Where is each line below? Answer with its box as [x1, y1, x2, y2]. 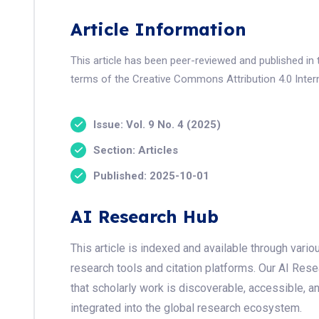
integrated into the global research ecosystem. [70, 301, 302, 315]
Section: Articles [93, 143, 178, 157]
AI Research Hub [70, 206, 219, 227]
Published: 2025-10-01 [93, 169, 209, 182]
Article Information [70, 19, 246, 40]
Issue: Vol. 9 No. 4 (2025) [93, 117, 221, 131]
